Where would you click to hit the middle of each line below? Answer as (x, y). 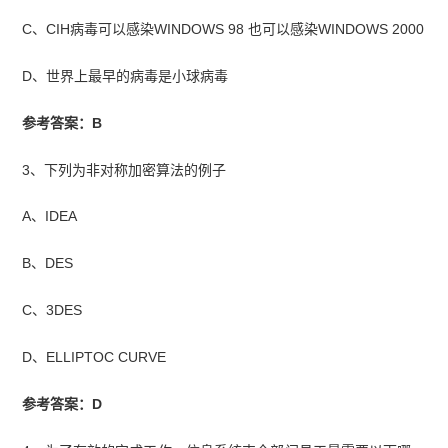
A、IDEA (50, 216)
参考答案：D (62, 404)
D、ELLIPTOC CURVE (94, 357)
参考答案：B (62, 122)
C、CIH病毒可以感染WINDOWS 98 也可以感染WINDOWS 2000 (223, 28)
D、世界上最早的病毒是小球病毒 (125, 75)
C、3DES (52, 310)
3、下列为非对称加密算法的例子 (124, 169)
